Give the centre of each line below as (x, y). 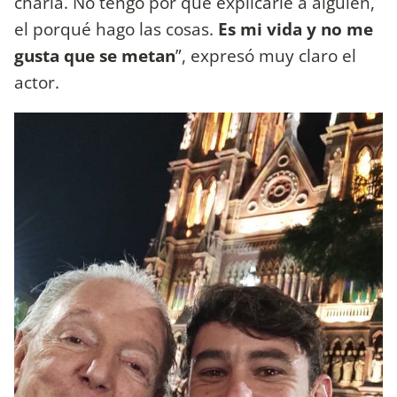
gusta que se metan (95, 56)
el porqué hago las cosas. (116, 29)
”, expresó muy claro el (266, 56)
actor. (39, 82)
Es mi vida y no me (296, 29)
